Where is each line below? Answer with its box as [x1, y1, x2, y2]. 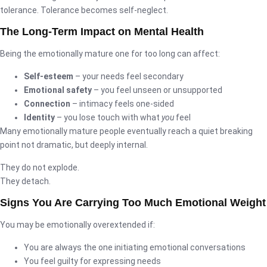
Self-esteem [24, 71, 73, 81]
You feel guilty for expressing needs [24, 256, 161, 266]
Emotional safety [24, 85, 92, 95]
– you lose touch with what [55, 112, 162, 122]
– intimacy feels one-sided [70, 98, 174, 108]
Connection [24, 98, 70, 108]
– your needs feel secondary [73, 71, 184, 81]
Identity [24, 112, 55, 122]
